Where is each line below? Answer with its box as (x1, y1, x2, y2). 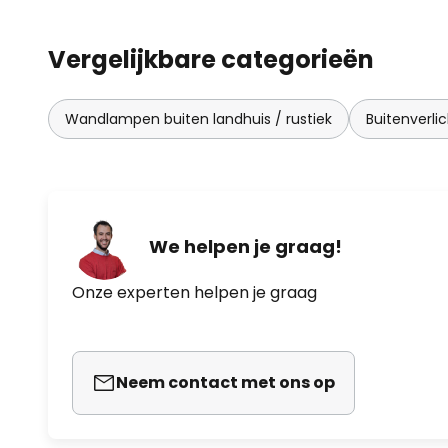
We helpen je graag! (149, 234, 342, 260)
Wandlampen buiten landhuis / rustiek (65, 108, 332, 129)
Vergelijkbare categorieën (48, 42, 374, 76)
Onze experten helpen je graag (72, 280, 317, 304)
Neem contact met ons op (116, 370, 335, 394)
